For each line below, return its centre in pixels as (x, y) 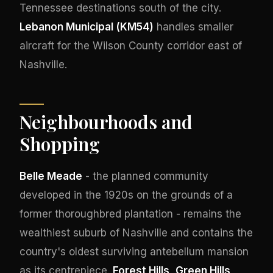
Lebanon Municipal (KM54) (87, 27)
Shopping (60, 144)
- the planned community (145, 176)
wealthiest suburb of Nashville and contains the (136, 232)
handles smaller (193, 27)
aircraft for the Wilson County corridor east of (131, 45)
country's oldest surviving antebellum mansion (134, 251)
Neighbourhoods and (106, 122)
